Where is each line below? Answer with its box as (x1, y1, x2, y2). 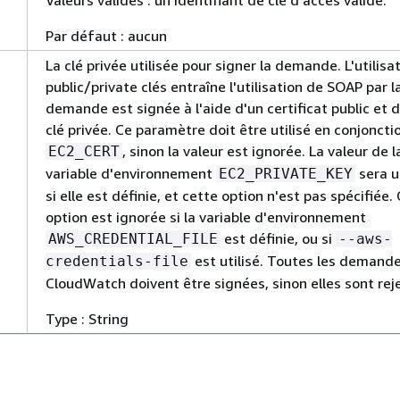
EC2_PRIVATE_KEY (219, 165, 353, 182)
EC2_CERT (48, 143, 120, 160)
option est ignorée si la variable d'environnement (46, 208, 366, 226)
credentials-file (46, 253, 188, 270)
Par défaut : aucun (46, 27, 167, 45)
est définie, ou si (221, 229, 336, 247)
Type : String (46, 310, 129, 328)
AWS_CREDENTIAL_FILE (48, 230, 218, 247)
